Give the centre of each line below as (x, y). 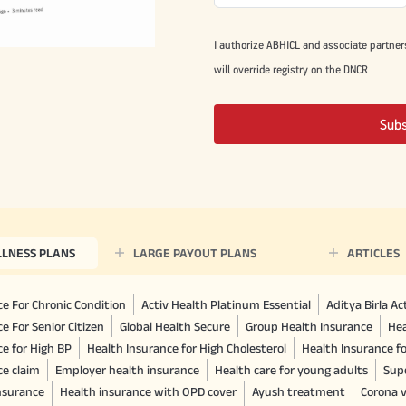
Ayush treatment (299, 391)
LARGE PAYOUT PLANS (194, 252)
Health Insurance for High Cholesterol (187, 348)
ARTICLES (373, 252)
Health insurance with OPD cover (148, 391)
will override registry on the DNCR (291, 68)
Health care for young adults (291, 369)
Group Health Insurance (309, 326)
